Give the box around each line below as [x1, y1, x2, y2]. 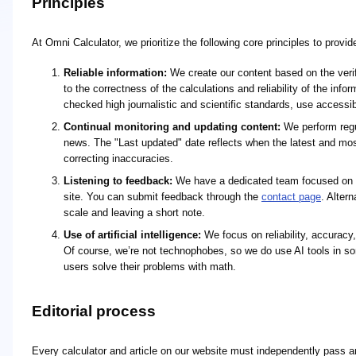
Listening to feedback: [64, 175, 172, 187]
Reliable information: [64, 67, 167, 79]
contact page [261, 191, 321, 203]
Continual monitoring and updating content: [64, 121, 281, 133]
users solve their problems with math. [64, 261, 236, 273]
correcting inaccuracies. [64, 153, 173, 164]
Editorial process [32, 303, 156, 319]
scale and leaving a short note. [64, 207, 205, 219]
